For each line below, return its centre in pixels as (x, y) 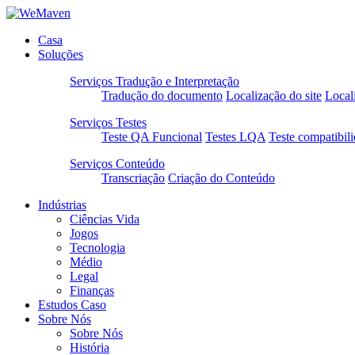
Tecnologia (97, 248)
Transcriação (133, 178)
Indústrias (62, 205)
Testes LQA (235, 137)
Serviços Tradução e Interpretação (155, 81)
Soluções (61, 54)
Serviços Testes (108, 122)
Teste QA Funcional (152, 137)
